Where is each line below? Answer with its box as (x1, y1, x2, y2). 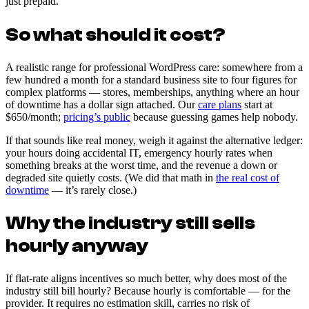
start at (241, 98, 272, 110)
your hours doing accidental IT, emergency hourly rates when (6, 146, 272, 159)
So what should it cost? (6, 23, 226, 46)
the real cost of (216, 171, 279, 183)
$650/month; (6, 110, 63, 123)
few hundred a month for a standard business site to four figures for (6, 73, 297, 86)
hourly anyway (6, 235, 148, 257)
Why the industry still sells (6, 212, 255, 234)
